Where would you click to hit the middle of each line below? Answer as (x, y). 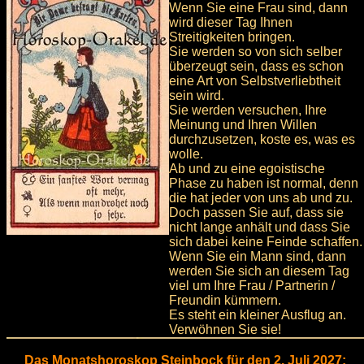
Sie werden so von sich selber (256, 52)
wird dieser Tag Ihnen (231, 23)
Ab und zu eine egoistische (247, 169)
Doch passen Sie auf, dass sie (256, 213)
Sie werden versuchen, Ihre (248, 110)
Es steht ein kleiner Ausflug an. (258, 315)
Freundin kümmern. (225, 301)
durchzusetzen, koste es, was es (262, 140)
